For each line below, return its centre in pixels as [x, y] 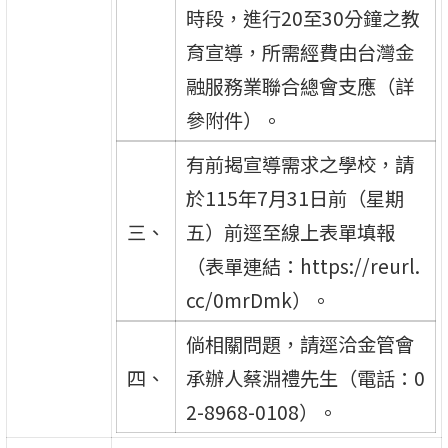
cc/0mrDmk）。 [257, 299]
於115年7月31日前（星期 [294, 197]
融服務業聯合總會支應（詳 [299, 85]
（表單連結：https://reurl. [302, 265]
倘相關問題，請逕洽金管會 [299, 343]
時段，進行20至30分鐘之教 [302, 17]
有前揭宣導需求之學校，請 [299, 163]
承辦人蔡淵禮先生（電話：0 [305, 377]
